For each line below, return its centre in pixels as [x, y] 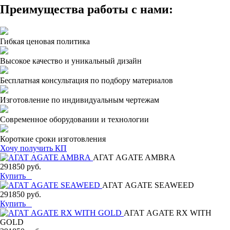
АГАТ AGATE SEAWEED [148, 185]
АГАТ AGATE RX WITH [168, 213]
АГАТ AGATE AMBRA [134, 157]
